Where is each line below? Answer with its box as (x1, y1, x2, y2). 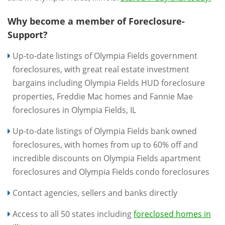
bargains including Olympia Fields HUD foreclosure (13, 77, 205, 88)
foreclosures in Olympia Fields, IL (13, 104, 136, 116)
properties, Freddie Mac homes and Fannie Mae (13, 91, 193, 102)
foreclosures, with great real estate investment (13, 64, 189, 75)
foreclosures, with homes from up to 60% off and (13, 139, 198, 150)
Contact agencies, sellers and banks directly (13, 187, 177, 198)
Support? (8, 29, 48, 41)
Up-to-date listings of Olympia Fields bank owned (13, 126, 197, 137)
